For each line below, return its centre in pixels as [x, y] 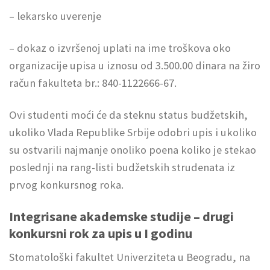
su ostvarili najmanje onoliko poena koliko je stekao [133, 149]
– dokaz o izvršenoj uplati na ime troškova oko [120, 48]
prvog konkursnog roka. [66, 184]
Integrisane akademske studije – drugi [121, 216]
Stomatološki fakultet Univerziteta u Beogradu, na [130, 257]
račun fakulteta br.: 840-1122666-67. [93, 83]
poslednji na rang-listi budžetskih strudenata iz [122, 167]
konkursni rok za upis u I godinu [101, 233]
